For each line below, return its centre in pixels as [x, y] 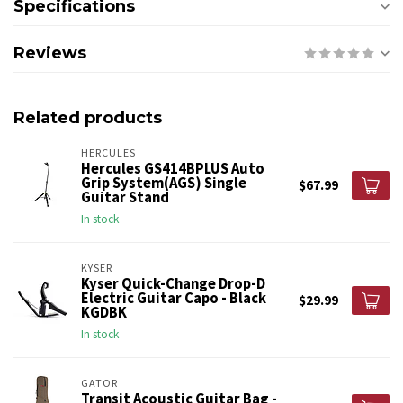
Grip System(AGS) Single [164, 184]
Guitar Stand [125, 198]
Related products [88, 118]
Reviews [50, 54]
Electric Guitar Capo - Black [174, 299]
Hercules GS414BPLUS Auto [173, 169]
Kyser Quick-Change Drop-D [173, 284]
